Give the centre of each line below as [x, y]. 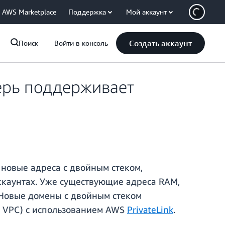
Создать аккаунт [160, 43]
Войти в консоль [81, 43]
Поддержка [87, 12]
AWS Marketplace [29, 12]
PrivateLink [150, 210]
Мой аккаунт [146, 12]
